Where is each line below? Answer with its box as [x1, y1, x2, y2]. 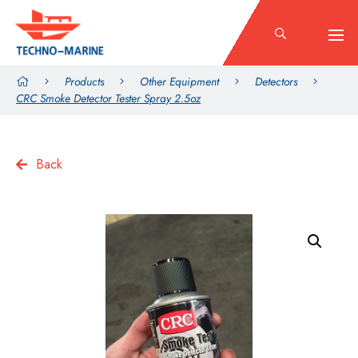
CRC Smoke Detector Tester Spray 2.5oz [16, 90, 201, 106]
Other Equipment [140, 74, 219, 89]
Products [65, 74, 104, 89]
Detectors [255, 74, 297, 89]
